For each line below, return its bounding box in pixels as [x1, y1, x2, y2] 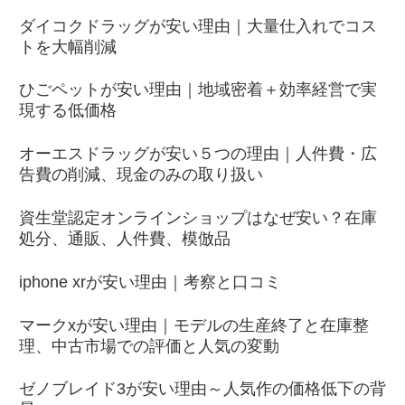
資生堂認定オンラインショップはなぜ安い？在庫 [19, 208, 377, 227]
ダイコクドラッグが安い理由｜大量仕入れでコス [19, 16, 377, 35]
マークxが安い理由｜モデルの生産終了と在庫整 [19, 316, 369, 334]
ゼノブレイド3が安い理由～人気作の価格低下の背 [19, 380, 386, 399]
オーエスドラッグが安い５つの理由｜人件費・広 [19, 145, 377, 164]
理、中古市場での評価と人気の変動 [19, 336, 279, 355]
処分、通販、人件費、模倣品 [19, 229, 231, 248]
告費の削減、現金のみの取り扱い [19, 165, 263, 184]
